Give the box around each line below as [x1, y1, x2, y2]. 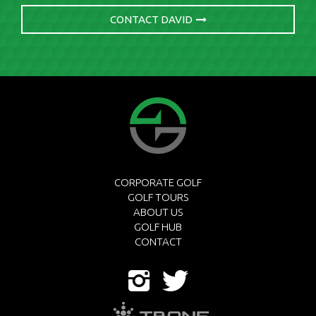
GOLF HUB [134, 221, 182, 233]
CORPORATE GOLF [114, 176, 202, 188]
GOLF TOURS [128, 191, 188, 203]
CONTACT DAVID [109, 13, 193, 25]
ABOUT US [133, 206, 183, 218]
